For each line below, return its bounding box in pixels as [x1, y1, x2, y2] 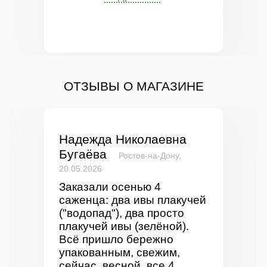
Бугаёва [59, 147, 107, 161]
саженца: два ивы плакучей [59, 194, 206, 206]
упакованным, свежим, [59, 246, 180, 259]
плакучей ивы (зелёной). [59, 220, 189, 232]
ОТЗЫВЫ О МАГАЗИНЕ [63, 79, 204, 93]
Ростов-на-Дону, [119, 151, 181, 160]
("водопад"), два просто [59, 207, 184, 219]
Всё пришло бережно [59, 233, 173, 246]
